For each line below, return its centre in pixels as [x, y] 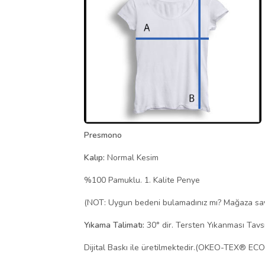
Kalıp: [94, 157]
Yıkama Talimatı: [114, 225]
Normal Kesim [132, 157]
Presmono [103, 135]
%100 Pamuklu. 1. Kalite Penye [142, 180]
